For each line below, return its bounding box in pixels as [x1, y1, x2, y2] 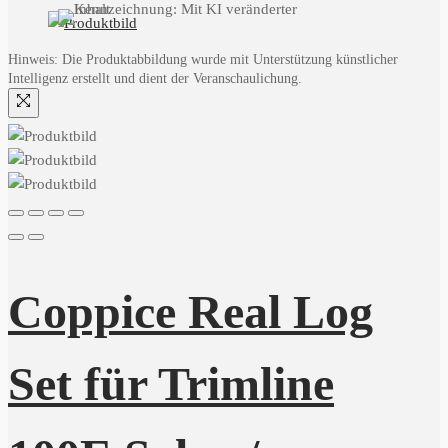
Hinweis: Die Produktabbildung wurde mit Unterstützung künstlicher [8, 52, 398, 67]
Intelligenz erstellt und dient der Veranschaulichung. [8, 71, 302, 86]
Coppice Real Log [8, 285, 373, 339]
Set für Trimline [8, 357, 334, 411]
